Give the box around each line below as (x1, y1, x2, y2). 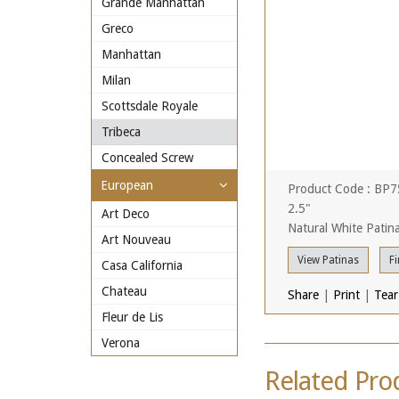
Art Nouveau (102, 232, 171, 247)
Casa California (102, 258, 183, 273)
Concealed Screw (102, 151, 193, 165)
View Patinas (297, 254, 359, 266)
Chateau (102, 284, 147, 298)
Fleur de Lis (102, 310, 163, 324)
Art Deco (102, 207, 150, 221)
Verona (102, 336, 140, 350)
